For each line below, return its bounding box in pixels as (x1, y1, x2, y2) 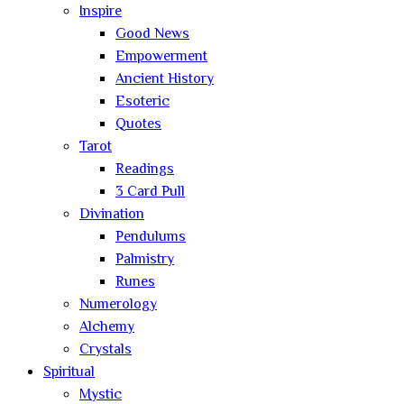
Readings (115, 158, 174, 181)
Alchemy (79, 316, 134, 339)
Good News (115, 23, 189, 46)
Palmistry (115, 248, 174, 271)
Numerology (79, 293, 157, 317)
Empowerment (115, 45, 207, 69)
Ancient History (115, 68, 214, 91)
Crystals (79, 338, 132, 362)
